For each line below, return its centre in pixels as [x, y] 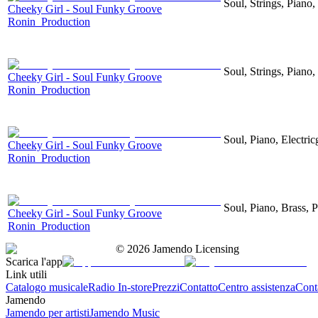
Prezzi [166, 287]
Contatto [199, 287]
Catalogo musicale [47, 287]
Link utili [26, 274]
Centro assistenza [257, 287]
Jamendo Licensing [194, 248]
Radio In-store [120, 287]
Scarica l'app [34, 261]
